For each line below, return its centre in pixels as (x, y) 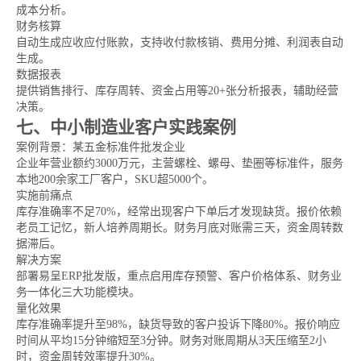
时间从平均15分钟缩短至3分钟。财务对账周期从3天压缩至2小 (171, 340)
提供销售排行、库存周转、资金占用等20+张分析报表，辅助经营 (177, 91)
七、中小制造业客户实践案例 (126, 127)
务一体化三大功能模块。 (78, 292)
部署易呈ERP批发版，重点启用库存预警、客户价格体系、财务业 (179, 276)
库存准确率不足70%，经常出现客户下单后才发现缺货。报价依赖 (179, 212)
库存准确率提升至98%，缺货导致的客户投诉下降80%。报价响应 (178, 324)
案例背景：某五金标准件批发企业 (101, 147)
